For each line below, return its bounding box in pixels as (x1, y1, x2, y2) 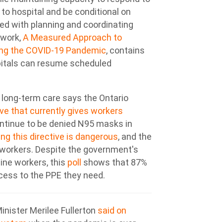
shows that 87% (81, 157, 147, 167)
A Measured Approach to (23, 32, 122, 43)
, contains (106, 45, 145, 55)
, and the (118, 131, 152, 142)
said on (98, 205, 126, 216)
